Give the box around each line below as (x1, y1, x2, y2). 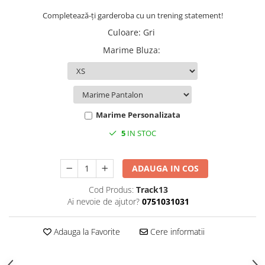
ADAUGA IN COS (132, 163, 199, 174)
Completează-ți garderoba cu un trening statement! (42, 10, 223, 21)
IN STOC (125, 128, 156, 138)
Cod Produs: (88, 184, 134, 195)
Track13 (135, 184, 168, 195)
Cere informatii (147, 226, 205, 237)
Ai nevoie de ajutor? (67, 196, 140, 207)
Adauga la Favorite (51, 226, 120, 237)
